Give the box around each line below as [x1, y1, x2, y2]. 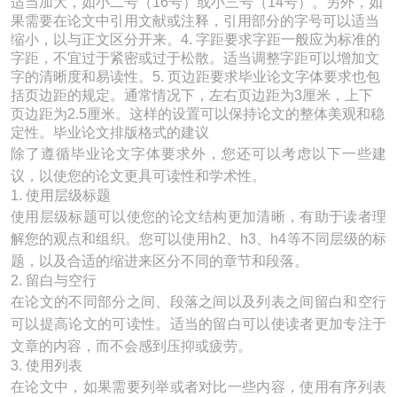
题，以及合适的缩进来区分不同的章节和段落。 [11, 253, 308, 269]
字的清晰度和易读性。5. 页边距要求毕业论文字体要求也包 [11, 69, 380, 84]
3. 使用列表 [11, 358, 82, 373]
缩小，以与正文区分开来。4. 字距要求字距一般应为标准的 [11, 32, 380, 47]
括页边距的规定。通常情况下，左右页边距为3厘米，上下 [11, 88, 373, 103]
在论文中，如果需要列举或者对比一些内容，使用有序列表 [11, 379, 386, 394]
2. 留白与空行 [11, 273, 97, 288]
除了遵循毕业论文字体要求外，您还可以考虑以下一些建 [11, 146, 386, 161]
